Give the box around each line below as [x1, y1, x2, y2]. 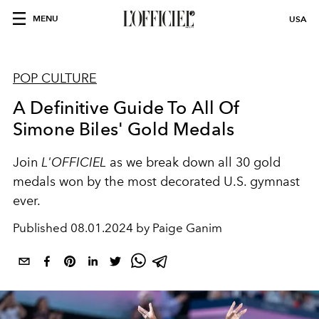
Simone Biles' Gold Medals [13, 118, 235, 140]
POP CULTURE [13, 70, 97, 86]
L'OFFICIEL [41, 155, 110, 169]
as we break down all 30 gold [110, 155, 281, 170]
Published [13, 221, 70, 235]
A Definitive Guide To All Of [13, 97, 241, 118]
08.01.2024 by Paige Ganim [70, 221, 222, 235]
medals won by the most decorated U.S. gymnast [13, 174, 300, 189]
